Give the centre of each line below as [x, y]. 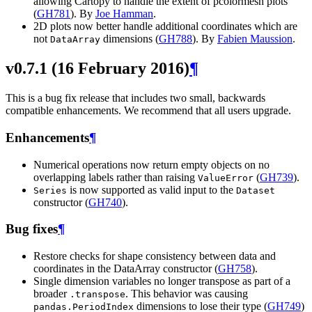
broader [52, 294]
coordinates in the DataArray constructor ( [126, 269]
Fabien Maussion [255, 39]
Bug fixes [32, 229]
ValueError [226, 178]
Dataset [256, 190]
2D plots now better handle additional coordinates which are [165, 26]
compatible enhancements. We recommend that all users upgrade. [148, 111]
